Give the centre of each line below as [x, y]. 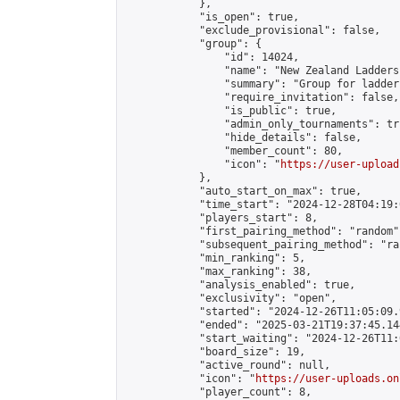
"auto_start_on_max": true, [243, 191]
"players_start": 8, [221, 218]
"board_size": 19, [215, 352]
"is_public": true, [230, 111]
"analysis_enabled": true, [240, 285]
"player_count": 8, [218, 392]
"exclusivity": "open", [230, 298]
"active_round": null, [227, 365]
